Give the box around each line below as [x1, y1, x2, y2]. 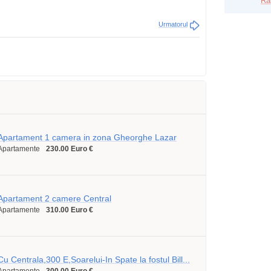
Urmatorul [158, 21, 188, 28]
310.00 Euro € [46, 206, 93, 214]
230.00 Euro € [46, 145, 93, 153]
